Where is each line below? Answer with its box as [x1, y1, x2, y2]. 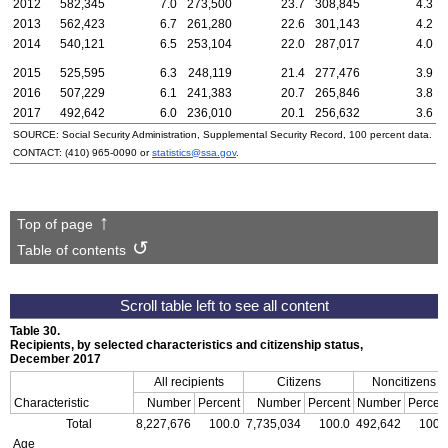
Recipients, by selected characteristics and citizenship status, [10, 337, 363, 352]
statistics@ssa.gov [152, 147, 236, 159]
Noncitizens [371, 374, 436, 389]
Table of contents [16, 242, 126, 258]
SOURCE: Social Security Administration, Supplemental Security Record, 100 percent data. [13, 129, 432, 141]
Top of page [16, 216, 93, 232]
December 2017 [10, 351, 101, 366]
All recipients [153, 374, 224, 389]
